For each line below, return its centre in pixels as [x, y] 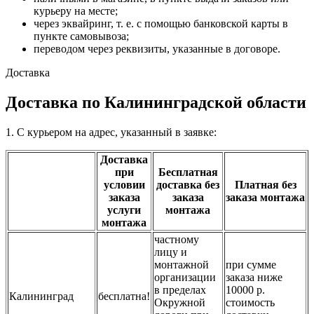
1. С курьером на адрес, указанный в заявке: [112, 132]
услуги [124, 210]
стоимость [250, 302]
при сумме [251, 264]
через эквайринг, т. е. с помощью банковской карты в [161, 23]
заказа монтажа [265, 197]
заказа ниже [254, 277]
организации [185, 277]
